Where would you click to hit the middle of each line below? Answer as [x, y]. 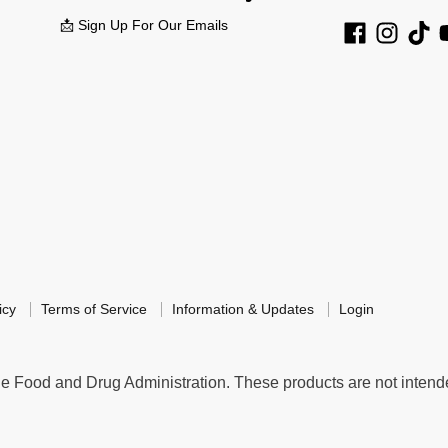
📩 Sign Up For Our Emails [143, 24]
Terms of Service [94, 308]
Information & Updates [243, 308]
